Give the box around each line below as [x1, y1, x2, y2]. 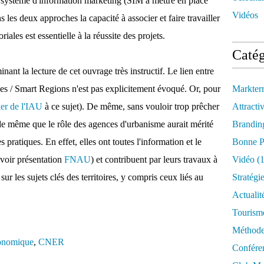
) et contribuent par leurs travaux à [91, 154, 217, 164]
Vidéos [232, 10, 258, 20]
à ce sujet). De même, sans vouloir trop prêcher [42, 101, 219, 111]
